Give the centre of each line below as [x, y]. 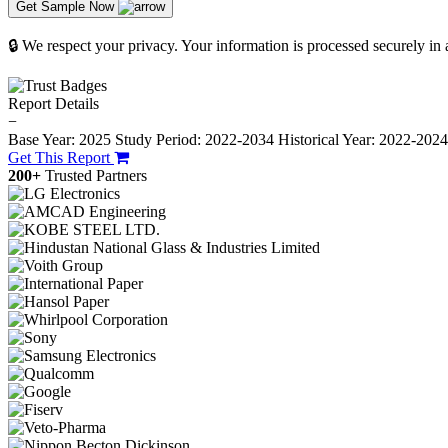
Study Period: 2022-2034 [194, 140]
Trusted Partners [96, 176]
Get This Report [61, 158]
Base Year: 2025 [61, 140]
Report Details [53, 104]
